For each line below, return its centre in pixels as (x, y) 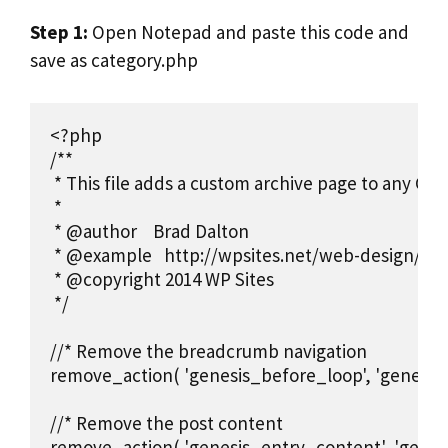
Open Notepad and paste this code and (248, 32)
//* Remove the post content (166, 422)
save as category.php (114, 60)
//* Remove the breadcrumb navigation (208, 350)
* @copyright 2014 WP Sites (162, 278)
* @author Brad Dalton (149, 230)
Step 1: (59, 32)
